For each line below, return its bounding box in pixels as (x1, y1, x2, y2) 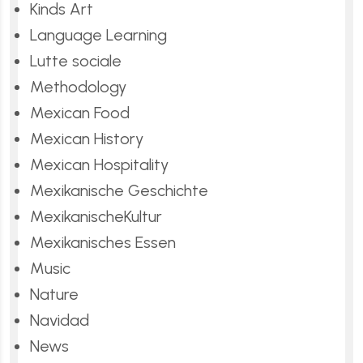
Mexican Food (30, 102, 130, 122)
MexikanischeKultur (30, 206, 162, 226)
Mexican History (30, 128, 143, 148)
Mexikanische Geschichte (30, 180, 208, 200)
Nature (30, 284, 79, 304)
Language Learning (30, 24, 167, 45)
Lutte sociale (30, 50, 122, 70)
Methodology (30, 76, 126, 96)
